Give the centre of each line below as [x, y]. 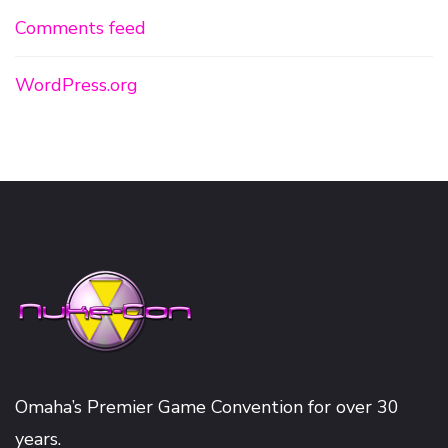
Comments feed [80, 28]
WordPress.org [76, 85]
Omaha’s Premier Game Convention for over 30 [207, 407]
